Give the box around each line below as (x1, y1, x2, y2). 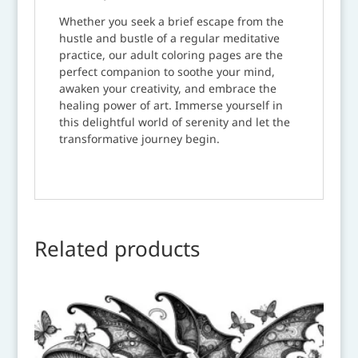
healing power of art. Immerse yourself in (58, 97, 283, 113)
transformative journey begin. (58, 130, 220, 146)
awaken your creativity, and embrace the (58, 80, 276, 96)
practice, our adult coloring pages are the (58, 46, 283, 62)
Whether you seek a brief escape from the (58, 13, 284, 29)
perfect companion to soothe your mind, (58, 63, 275, 79)
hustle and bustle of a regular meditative (58, 30, 280, 46)
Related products (34, 233, 200, 263)
